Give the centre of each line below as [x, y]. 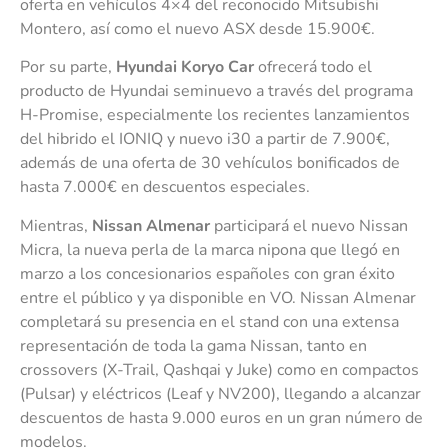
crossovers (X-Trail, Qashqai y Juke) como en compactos [219, 369]
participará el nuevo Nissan [309, 225]
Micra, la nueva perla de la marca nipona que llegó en [210, 249]
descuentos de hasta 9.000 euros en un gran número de [221, 417]
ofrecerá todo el [313, 67]
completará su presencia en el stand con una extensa [209, 321]
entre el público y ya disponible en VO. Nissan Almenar [218, 297]
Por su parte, [68, 67]
